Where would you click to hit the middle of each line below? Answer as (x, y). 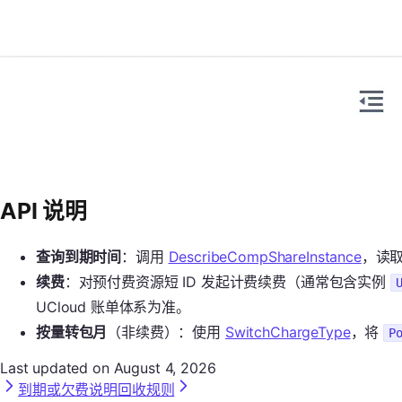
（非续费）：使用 (166, 332)
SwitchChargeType (288, 332)
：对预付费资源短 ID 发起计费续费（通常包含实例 (227, 282)
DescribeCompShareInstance (265, 257)
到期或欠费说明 (68, 390)
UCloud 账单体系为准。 (113, 307)
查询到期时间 (79, 257)
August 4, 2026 (165, 368)
